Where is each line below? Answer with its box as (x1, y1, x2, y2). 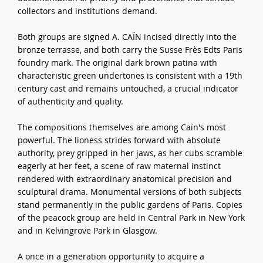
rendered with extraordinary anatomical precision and (18, 173, 232, 184)
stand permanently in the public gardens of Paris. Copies (18, 198, 243, 210)
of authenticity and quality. (18, 95, 124, 107)
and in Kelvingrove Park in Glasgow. (18, 224, 158, 236)
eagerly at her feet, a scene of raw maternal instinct (18, 160, 221, 171)
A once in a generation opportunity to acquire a (18, 250, 205, 262)
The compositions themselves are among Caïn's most (18, 121, 227, 133)
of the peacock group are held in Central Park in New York (18, 211, 245, 223)
